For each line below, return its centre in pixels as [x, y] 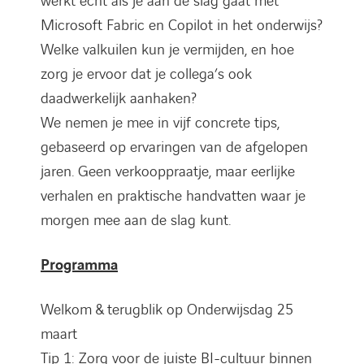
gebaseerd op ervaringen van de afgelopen [174, 147]
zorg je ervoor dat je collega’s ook [146, 74]
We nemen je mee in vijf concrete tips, [160, 123]
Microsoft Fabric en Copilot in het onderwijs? [182, 25]
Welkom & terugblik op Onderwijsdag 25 [167, 310]
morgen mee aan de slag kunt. [136, 220]
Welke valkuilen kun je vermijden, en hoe [167, 50]
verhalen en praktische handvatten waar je [173, 196]
